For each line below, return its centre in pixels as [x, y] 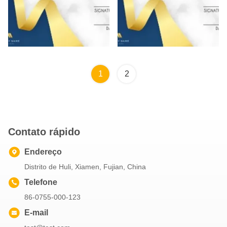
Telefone [41, 182]
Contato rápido [44, 132]
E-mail [36, 213]
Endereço [43, 152]
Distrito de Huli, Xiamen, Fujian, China [85, 167]
